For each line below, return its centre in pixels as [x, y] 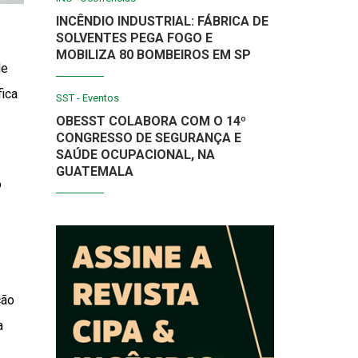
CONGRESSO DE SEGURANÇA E [149, 138]
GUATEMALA [95, 172]
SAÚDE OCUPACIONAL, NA [136, 155]
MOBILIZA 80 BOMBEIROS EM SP [154, 55]
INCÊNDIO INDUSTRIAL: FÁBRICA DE [163, 22]
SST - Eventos [88, 98]
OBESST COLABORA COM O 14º [151, 121]
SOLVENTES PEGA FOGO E [135, 38]
